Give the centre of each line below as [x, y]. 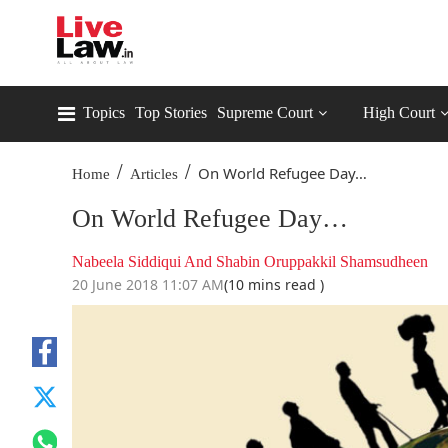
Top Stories [171, 112]
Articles [154, 174]
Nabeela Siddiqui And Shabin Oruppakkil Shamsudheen [250, 261]
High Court [399, 112]
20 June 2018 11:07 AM [148, 284]
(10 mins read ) [274, 284]
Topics [104, 112]
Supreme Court [265, 112]
